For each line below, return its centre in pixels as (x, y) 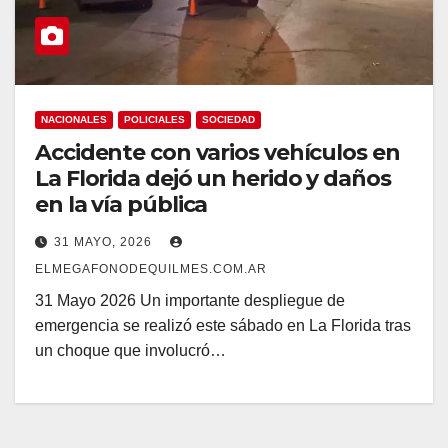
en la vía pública (121, 204)
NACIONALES (74, 119)
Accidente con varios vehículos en (217, 152)
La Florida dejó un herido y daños (213, 178)
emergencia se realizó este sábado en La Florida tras (223, 325)
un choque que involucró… (130, 350)
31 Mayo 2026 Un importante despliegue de (190, 300)
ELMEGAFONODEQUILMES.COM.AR (151, 268)
